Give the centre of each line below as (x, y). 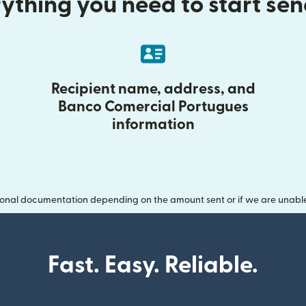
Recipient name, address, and (153, 89)
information (153, 125)
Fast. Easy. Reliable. (153, 266)
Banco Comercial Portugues (153, 107)
